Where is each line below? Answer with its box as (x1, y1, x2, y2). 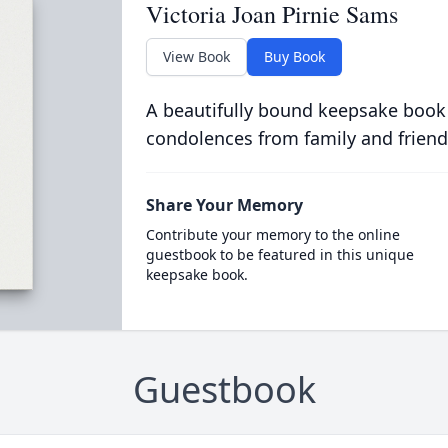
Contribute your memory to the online (145, 225, 400, 244)
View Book (162, 47, 230, 66)
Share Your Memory (145, 194, 303, 216)
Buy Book (263, 47, 325, 66)
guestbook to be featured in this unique (145, 245, 414, 264)
